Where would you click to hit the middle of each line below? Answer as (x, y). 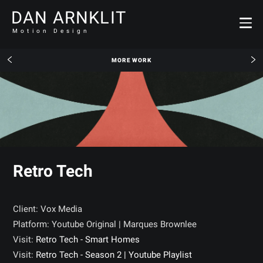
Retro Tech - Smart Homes (88, 240)
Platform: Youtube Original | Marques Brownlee (105, 225)
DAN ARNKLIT (69, 17)
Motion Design (51, 31)
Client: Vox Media (48, 209)
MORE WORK (131, 60)
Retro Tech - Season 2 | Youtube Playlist (114, 255)
